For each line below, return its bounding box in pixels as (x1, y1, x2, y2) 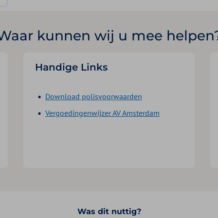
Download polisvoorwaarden (45, 91, 142, 101)
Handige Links (35, 61, 108, 73)
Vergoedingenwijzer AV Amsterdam (45, 108, 160, 118)
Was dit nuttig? (77, 206, 141, 216)
